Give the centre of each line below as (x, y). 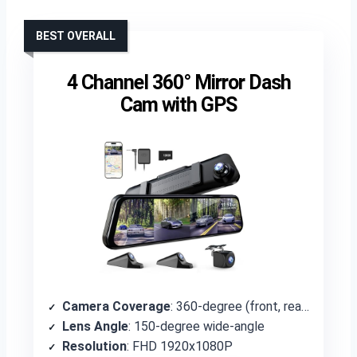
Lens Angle (95, 326)
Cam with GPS (178, 105)
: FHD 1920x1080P (180, 346)
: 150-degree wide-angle (196, 326)
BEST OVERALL (76, 36)
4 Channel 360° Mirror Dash (178, 82)
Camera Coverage (116, 306)
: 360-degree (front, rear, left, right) (236, 306)
